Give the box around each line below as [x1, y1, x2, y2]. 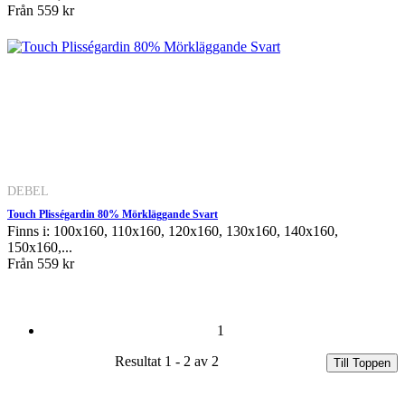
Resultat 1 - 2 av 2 [115, 353, 219, 369]
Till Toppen [334, 355, 391, 370]
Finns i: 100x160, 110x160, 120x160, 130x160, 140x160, [7, 222, 338, 239]
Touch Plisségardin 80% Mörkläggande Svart [7, 207, 218, 221]
